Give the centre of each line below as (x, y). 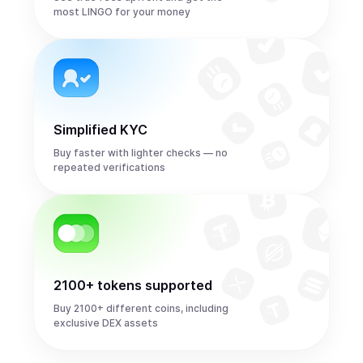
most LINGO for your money (122, 12)
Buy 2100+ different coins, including (141, 308)
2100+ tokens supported (133, 285)
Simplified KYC (100, 130)
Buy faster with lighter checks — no (141, 153)
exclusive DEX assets (106, 323)
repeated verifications (109, 167)
